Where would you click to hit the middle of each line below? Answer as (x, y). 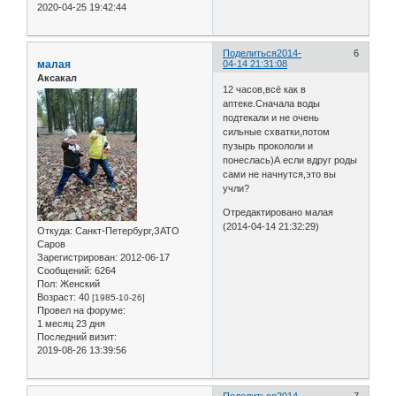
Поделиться (250, 53)
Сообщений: (65, 271)
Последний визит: (77, 337)
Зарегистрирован (76, 258)
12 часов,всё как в (265, 90)
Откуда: (55, 231)
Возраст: (57, 297)
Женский (79, 284)
